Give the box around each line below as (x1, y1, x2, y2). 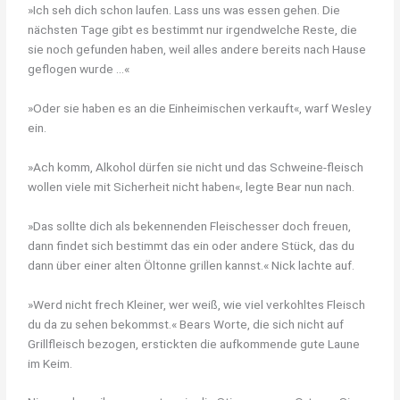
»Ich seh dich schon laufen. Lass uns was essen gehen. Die (28, 3, 341, 18)
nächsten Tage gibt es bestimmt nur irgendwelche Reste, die (28, 22, 358, 37)
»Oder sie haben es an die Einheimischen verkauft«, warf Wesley (28, 100, 371, 115)
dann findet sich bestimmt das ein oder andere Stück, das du (28, 237, 355, 253)
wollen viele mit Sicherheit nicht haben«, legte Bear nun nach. (28, 179, 355, 194)
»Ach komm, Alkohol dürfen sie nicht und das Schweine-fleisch (28, 159, 364, 174)
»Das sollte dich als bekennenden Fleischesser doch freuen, (28, 218, 352, 233)
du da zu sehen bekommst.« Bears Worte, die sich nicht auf (28, 316, 345, 331)
